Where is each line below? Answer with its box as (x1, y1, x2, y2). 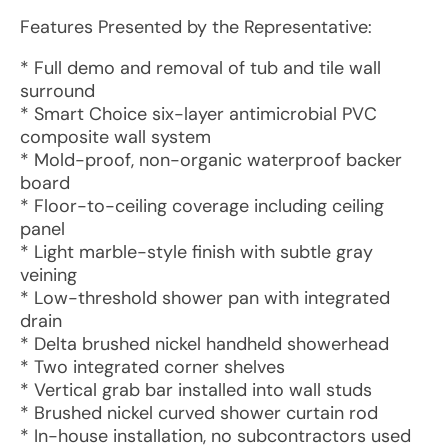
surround (20, 79, 95, 103)
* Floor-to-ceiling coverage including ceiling (20, 194, 384, 218)
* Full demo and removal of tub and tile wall (20, 56, 381, 80)
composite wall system (20, 125, 211, 149)
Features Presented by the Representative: (20, 15, 372, 39)
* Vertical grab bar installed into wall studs (20, 378, 372, 402)
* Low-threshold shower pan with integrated (20, 286, 390, 310)
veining (20, 263, 77, 287)
